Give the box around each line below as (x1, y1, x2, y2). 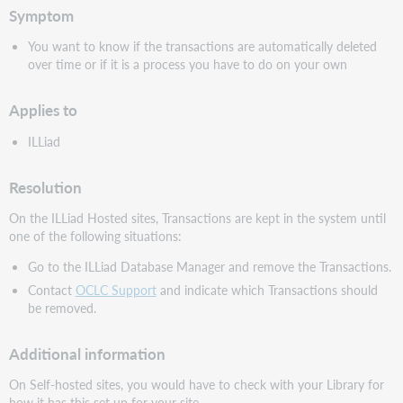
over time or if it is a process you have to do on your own (27, 55, 347, 74)
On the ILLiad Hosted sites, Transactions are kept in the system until (9, 208, 387, 227)
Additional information (9, 343, 166, 364)
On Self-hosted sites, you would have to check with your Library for (9, 375, 385, 394)
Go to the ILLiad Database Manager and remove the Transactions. (27, 257, 391, 276)
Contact (27, 280, 76, 299)
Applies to (9, 100, 78, 121)
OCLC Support (75, 280, 157, 299)
